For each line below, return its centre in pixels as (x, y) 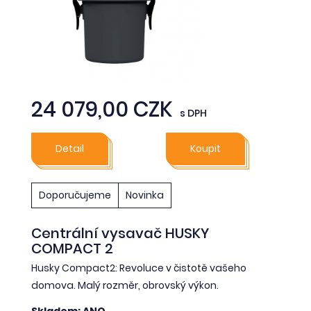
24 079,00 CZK (102, 109)
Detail (70, 148)
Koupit (205, 148)
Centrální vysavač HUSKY (120, 233)
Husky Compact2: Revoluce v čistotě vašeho (139, 268)
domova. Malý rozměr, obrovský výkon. (125, 285)
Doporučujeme (75, 195)
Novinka (145, 195)
